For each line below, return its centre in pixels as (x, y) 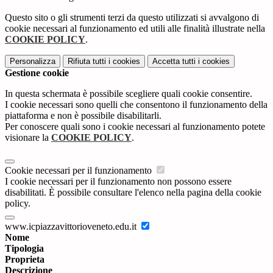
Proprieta (25, 259)
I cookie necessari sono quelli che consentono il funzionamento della (136, 104)
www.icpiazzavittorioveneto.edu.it (72, 226)
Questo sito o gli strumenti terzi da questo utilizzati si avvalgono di (132, 17)
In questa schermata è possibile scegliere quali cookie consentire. (129, 93)
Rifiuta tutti (87, 61)
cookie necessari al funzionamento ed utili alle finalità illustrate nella (135, 28)
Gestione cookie (37, 73)
